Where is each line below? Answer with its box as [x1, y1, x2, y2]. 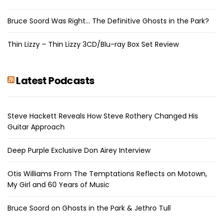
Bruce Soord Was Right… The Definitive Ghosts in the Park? [7, 15, 209, 26]
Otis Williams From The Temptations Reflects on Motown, [7, 168, 207, 179]
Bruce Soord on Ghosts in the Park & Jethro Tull [7, 203, 171, 213]
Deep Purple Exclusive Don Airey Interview [7, 145, 150, 155]
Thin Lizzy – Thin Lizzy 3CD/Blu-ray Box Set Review [7, 39, 179, 49]
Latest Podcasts [16, 73, 95, 88]
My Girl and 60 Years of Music [7, 179, 110, 190]
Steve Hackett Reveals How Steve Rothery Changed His [7, 111, 198, 121]
